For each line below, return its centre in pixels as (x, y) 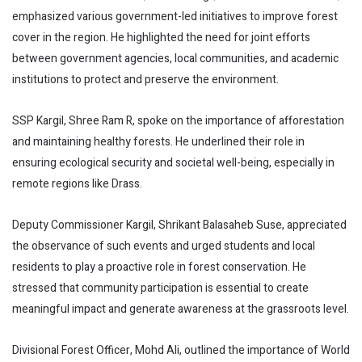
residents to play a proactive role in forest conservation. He (159, 267)
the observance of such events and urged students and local (164, 246)
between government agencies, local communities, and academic (175, 58)
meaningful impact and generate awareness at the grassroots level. (181, 309)
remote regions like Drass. (77, 183)
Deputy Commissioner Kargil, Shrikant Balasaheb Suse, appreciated (179, 225)
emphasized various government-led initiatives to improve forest (175, 16)
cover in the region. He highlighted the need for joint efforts (161, 37)
